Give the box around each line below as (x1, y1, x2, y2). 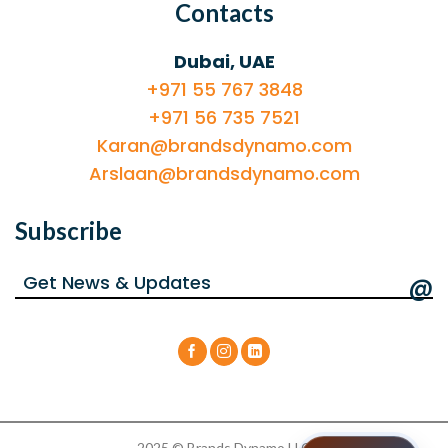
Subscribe (15, 215, 122, 245)
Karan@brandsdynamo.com (96, 132, 352, 158)
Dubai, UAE (173, 48, 275, 74)
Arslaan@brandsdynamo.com (88, 160, 360, 186)
